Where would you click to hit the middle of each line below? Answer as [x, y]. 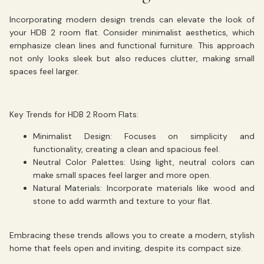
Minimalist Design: [72, 136]
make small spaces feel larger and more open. [122, 175]
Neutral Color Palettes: [79, 162]
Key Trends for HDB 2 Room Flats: [74, 115]
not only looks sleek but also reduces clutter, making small [132, 59]
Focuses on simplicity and [183, 136]
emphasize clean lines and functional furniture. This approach [132, 46]
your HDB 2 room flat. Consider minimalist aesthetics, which [132, 33]
